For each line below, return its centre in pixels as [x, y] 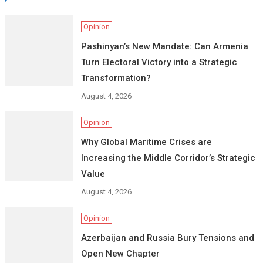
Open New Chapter [120, 253]
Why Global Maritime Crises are [146, 142]
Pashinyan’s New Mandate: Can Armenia [164, 46]
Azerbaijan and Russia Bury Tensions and [167, 237]
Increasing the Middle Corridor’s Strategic [168, 158]
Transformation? [116, 78]
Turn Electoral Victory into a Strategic [159, 62]
